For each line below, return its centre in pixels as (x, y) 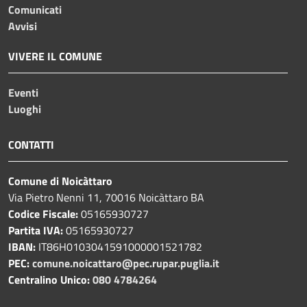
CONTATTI (31, 144)
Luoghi (25, 109)
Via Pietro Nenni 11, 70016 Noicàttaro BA (106, 197)
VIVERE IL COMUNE (55, 56)
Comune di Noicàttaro (60, 181)
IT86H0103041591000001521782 (119, 246)
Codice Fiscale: (45, 213)
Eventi (23, 92)
